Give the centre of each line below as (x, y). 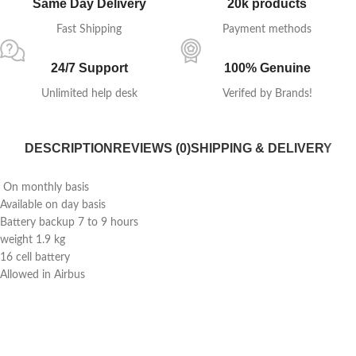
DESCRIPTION (68, 148)
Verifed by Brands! (267, 94)
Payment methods (267, 29)
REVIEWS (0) (151, 148)
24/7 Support (89, 68)
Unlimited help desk (89, 94)
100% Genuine (267, 68)
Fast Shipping (89, 29)
